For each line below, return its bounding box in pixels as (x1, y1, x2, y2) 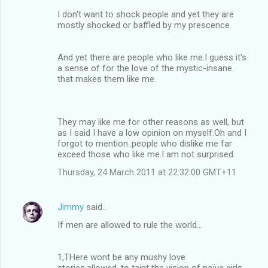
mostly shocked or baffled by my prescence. (57, 19, 232, 31)
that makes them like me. (57, 73, 156, 84)
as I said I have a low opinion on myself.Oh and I (57, 127, 246, 138)
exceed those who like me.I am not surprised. (57, 148, 235, 160)
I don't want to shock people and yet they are (57, 8, 234, 20)
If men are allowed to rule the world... (57, 219, 202, 230)
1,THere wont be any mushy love (57, 251, 185, 263)
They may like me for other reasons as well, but (57, 116, 244, 127)
